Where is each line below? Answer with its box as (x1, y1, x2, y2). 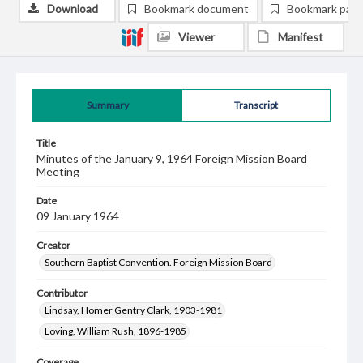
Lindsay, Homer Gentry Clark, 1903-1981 (45, 304, 222, 316)
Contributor (36, 287, 88, 299)
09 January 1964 (36, 209, 119, 223)
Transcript (234, 99, 278, 111)
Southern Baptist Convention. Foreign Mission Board (45, 256, 272, 268)
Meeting (36, 164, 79, 178)
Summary (86, 99, 129, 111)
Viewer (178, 30, 215, 44)
